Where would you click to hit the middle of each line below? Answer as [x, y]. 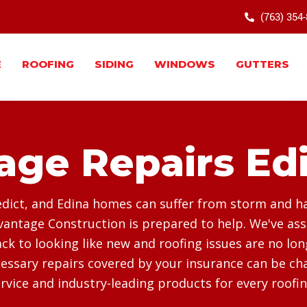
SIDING [114, 64]
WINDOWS [185, 64]
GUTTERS [262, 64]
